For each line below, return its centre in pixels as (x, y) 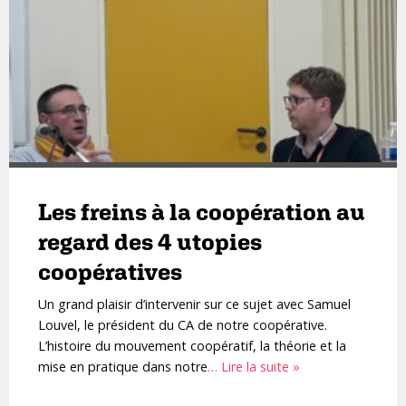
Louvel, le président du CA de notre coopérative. (183, 325)
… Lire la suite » (254, 367)
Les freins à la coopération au (202, 212)
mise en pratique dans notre (123, 367)
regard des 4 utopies (150, 242)
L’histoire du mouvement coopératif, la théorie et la (192, 346)
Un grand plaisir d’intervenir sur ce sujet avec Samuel (194, 304)
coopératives (110, 271)
